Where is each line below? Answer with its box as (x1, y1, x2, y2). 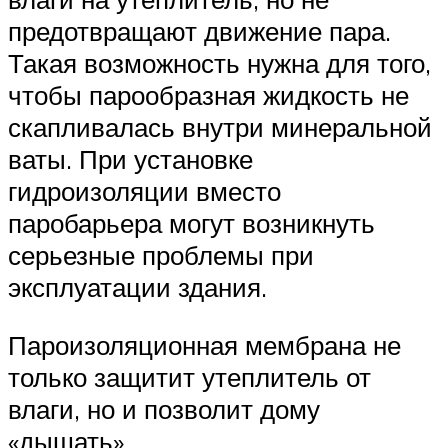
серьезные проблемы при (8, 239, 314, 272)
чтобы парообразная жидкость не (8, 79, 409, 112)
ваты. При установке (8, 143, 253, 176)
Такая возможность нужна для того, (8, 47, 431, 80)
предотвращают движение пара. (8, 15, 391, 48)
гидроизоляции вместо (8, 175, 281, 208)
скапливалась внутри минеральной (8, 111, 432, 144)
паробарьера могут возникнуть (8, 207, 375, 240)
